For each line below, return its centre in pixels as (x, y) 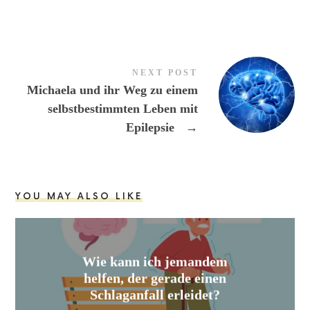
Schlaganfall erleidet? (155, 294)
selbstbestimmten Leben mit (122, 108)
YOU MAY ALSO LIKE (79, 196)
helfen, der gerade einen (155, 278)
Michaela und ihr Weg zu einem (112, 90)
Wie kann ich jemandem (155, 261)
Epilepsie (152, 127)
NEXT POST (165, 72)
